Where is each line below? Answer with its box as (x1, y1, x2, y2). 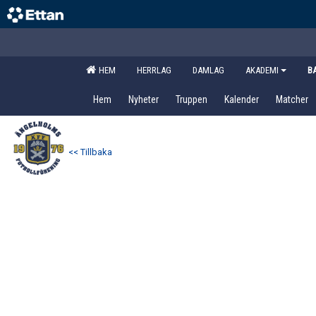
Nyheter (128, 94, 159, 105)
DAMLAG (193, 65, 224, 75)
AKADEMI (245, 65, 279, 75)
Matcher (276, 94, 308, 105)
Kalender (224, 94, 259, 105)
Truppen (176, 94, 207, 105)
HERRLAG (137, 65, 171, 75)
